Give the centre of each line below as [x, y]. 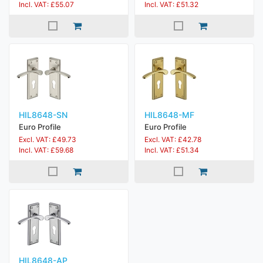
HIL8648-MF [169, 115]
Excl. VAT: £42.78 [173, 139]
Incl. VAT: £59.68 [46, 150]
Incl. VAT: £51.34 [172, 150]
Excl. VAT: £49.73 [48, 139]
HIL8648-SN [43, 115]
